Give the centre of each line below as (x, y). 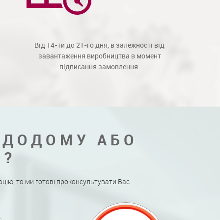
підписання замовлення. (99, 67)
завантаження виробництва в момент (99, 56)
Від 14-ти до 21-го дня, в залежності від (100, 45)
